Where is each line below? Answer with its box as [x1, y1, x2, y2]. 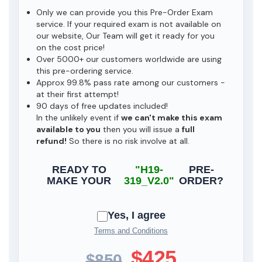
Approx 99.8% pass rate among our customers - [36, 77, 225, 88]
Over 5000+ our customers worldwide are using [36, 54, 222, 64]
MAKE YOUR [47, 175, 112, 187]
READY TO [51, 164, 106, 175]
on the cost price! [36, 42, 105, 53]
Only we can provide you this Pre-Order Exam [36, 7, 213, 18]
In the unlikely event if [36, 112, 121, 123]
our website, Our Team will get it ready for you [36, 30, 215, 41]
